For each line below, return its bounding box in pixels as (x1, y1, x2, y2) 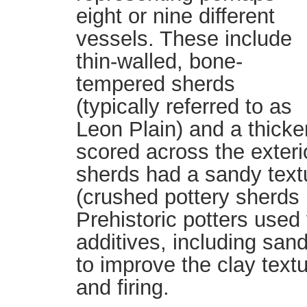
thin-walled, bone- (76, 49, 243, 73)
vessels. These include (76, 27, 292, 51)
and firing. (76, 275, 169, 299)
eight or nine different (76, 4, 275, 28)
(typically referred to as (76, 95, 292, 119)
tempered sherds (76, 72, 235, 96)
